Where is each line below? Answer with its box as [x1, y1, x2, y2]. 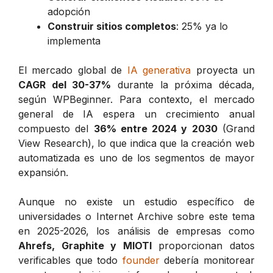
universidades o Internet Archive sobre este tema [18, 210, 255, 222]
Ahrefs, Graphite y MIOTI [18, 239, 152, 252]
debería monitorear [159, 253, 255, 266]
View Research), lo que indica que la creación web [18, 136, 255, 149]
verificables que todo [18, 253, 122, 266]
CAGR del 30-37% [18, 78, 112, 91]
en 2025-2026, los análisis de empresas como [18, 224, 255, 237]
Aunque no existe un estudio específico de [18, 195, 255, 208]
